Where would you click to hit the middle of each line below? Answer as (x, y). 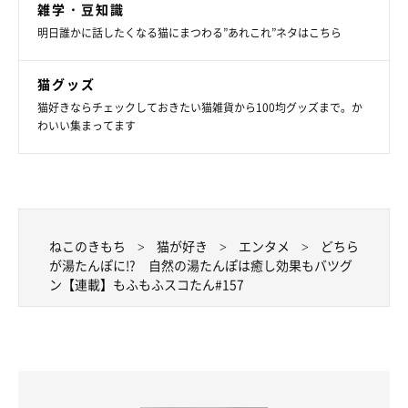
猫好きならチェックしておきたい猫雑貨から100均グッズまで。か (200, 108)
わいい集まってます (87, 126)
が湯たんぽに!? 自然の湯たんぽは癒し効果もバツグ (201, 265)
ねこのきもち (87, 246)
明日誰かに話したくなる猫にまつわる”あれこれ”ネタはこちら (189, 33)
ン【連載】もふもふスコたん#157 (147, 285)
